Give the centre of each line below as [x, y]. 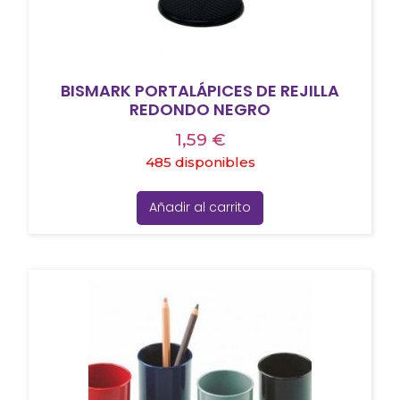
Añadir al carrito [200, 208]
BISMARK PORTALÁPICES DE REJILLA [200, 91]
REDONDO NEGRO [200, 110]
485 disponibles [200, 162]
